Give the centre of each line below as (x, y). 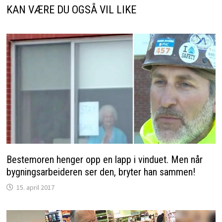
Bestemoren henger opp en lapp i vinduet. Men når (104, 160)
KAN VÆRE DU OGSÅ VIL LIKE (71, 10)
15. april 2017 (35, 188)
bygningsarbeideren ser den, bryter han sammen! (101, 172)
